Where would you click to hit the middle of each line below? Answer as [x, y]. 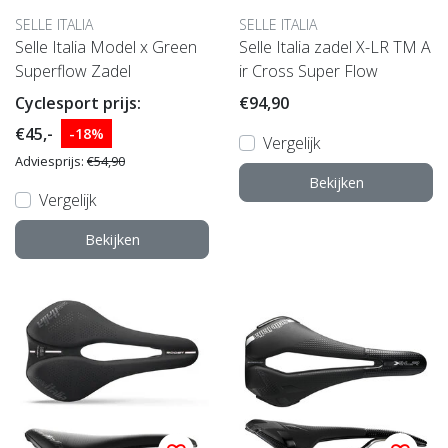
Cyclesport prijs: [78, 103]
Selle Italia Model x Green [106, 47]
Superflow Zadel [73, 71]
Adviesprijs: [51, 161]
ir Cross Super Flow [308, 71]
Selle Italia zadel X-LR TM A [335, 47]
